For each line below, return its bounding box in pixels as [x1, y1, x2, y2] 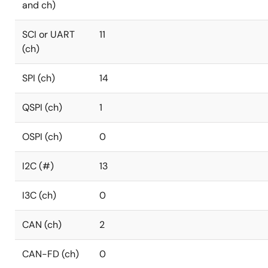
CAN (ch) [22, 218, 62, 231]
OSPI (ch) [22, 130, 62, 143]
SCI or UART [22, 28, 75, 41]
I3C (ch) [22, 189, 56, 202]
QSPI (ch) [22, 101, 62, 114]
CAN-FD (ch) [22, 248, 79, 260]
